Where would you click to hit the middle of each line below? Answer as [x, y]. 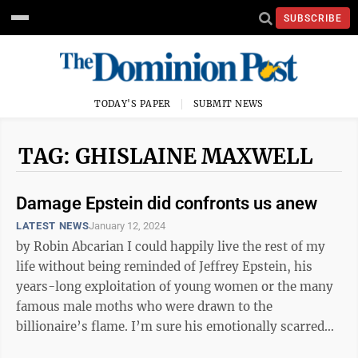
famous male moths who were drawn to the [144, 306]
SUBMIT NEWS [229, 104]
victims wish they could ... [93, 346]
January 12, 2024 [127, 226]
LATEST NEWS [53, 226]
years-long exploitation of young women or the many [175, 286]
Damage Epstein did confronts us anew [167, 203]
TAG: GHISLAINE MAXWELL [166, 156]
